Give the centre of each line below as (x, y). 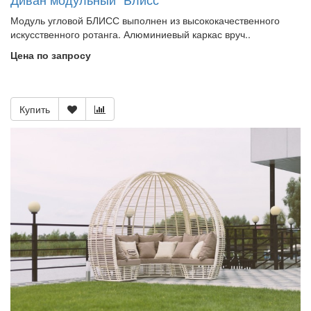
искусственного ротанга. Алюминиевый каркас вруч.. (131, 34)
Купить (35, 109)
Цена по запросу (51, 55)
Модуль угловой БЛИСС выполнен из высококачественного (145, 20)
